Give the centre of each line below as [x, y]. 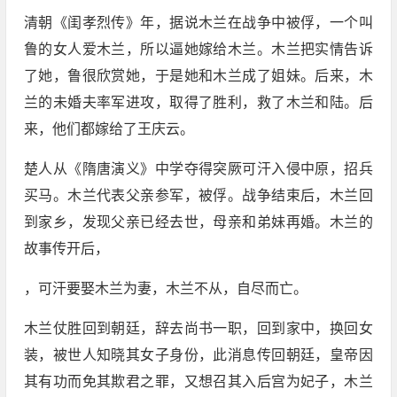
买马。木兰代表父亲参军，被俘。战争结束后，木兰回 [198, 196]
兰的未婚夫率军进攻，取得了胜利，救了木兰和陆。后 [198, 103]
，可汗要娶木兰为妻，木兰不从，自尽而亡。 [165, 289]
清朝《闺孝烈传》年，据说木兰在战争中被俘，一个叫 [198, 23]
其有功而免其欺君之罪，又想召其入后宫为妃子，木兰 [198, 382]
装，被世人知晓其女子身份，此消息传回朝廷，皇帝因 [198, 355]
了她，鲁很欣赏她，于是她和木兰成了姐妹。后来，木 [198, 76]
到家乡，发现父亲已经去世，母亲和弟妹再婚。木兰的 [198, 222]
